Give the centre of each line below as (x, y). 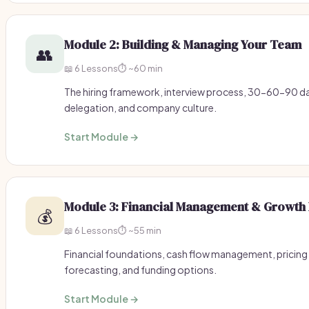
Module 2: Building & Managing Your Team (183, 44)
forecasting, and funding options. (140, 270)
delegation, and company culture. (140, 108)
